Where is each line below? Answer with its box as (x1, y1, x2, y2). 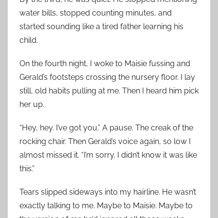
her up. (19, 100, 44, 109)
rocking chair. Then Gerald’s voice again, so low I (19, 137, 191, 146)
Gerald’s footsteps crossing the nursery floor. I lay (19, 73, 195, 82)
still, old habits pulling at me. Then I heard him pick (19, 86, 199, 96)
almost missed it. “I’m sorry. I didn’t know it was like (19, 150, 197, 160)
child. (19, 36, 38, 45)
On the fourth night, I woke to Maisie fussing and (19, 59, 190, 69)
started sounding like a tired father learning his (19, 22, 183, 32)
